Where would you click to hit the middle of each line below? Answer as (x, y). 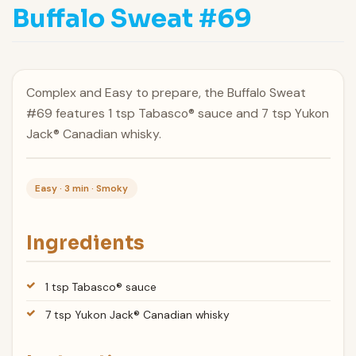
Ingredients (85, 243)
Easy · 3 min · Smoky (82, 188)
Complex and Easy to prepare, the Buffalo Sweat (166, 93)
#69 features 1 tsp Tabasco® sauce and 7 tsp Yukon (177, 114)
